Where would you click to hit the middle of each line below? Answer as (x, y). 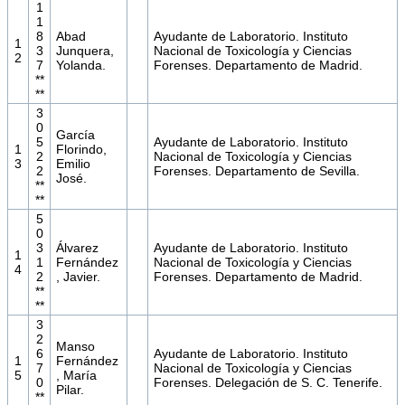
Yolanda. (80, 66)
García (75, 135)
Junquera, (85, 51)
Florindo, (81, 150)
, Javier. (78, 277)
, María (76, 376)
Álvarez (77, 248)
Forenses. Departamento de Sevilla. (256, 171)
